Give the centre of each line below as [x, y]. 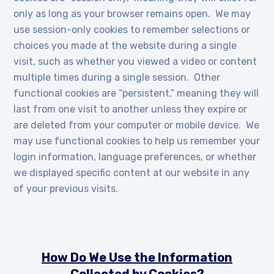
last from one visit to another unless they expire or [131, 109]
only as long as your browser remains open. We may [132, 14]
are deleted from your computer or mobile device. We [137, 125]
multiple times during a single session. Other [117, 77]
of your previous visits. [66, 189]
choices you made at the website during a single [125, 46]
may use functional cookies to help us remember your [137, 141]
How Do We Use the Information [137, 257]
